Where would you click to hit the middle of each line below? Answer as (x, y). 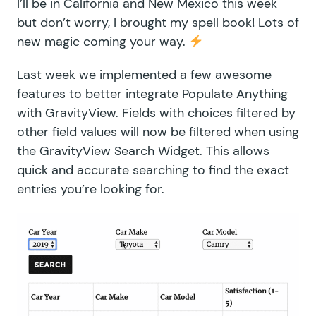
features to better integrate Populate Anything (152, 93)
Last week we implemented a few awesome (144, 74)
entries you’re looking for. (91, 189)
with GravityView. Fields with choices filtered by (156, 113)
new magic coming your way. (103, 41)
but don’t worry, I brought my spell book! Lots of (158, 22)
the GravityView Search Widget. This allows (143, 151)
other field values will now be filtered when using (158, 132)
